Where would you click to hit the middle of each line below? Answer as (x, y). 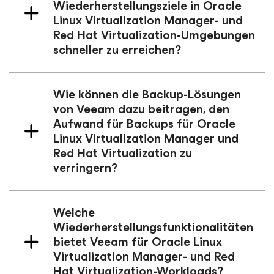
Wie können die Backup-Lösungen (147, 94)
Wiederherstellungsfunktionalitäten (153, 227)
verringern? (85, 168)
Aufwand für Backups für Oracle (144, 124)
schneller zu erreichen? (117, 50)
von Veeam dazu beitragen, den (141, 109)
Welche (74, 213)
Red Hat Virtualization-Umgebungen (154, 35)
